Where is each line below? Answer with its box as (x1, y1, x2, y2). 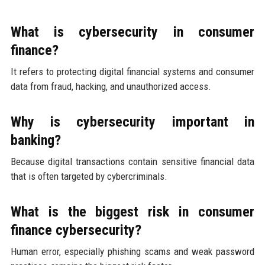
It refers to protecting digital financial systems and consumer (10, 65, 255, 77)
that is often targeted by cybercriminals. (10, 170, 167, 182)
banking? (10, 131, 61, 148)
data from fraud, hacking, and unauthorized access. (10, 80, 211, 92)
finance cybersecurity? (10, 221, 141, 238)
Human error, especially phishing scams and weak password (10, 245, 255, 257)
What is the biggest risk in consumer (10, 203, 255, 220)
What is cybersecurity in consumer (10, 23, 255, 40)
